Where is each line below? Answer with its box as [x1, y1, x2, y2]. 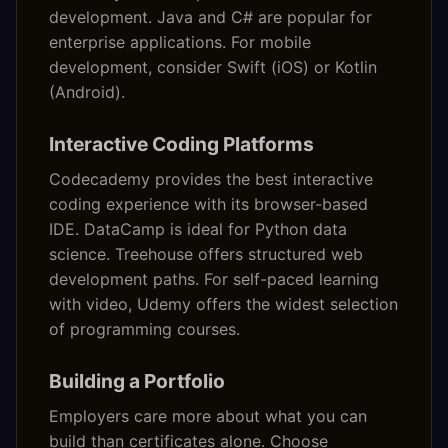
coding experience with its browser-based [49, 194, 368, 215]
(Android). [49, 82, 125, 103]
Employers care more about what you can [49, 406, 367, 427]
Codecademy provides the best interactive [49, 169, 373, 190]
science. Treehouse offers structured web [49, 244, 363, 265]
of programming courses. [49, 319, 240, 340]
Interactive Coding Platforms [49, 132, 314, 157]
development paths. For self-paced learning [49, 269, 379, 290]
